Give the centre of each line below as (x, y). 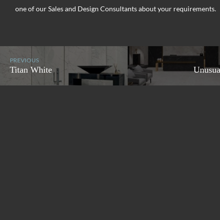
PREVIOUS (24, 60)
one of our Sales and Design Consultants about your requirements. (116, 8)
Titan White (31, 70)
